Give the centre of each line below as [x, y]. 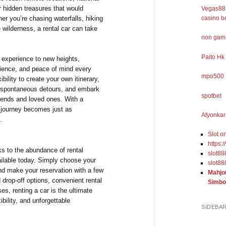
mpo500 [213, 76]
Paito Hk [213, 57]
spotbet [212, 96]
